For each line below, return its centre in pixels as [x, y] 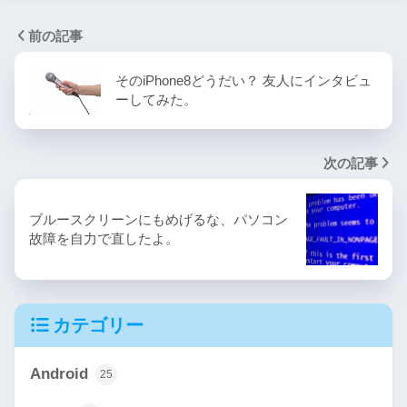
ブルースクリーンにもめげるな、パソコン [159, 220]
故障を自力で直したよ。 [104, 239]
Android [61, 373]
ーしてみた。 [156, 100]
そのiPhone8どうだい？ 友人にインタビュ [243, 81]
